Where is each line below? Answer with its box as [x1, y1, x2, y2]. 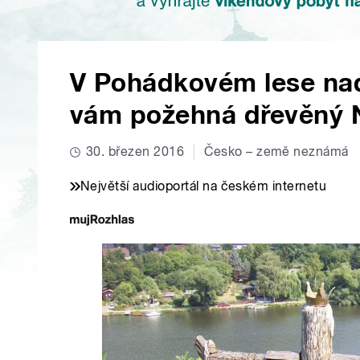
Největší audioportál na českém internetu [80, 178, 327, 194]
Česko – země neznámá [204, 144, 349, 160]
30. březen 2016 [86, 144, 185, 160]
